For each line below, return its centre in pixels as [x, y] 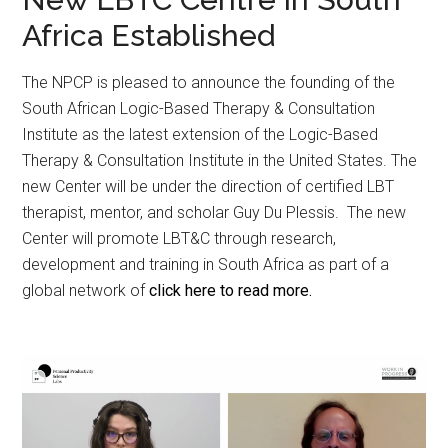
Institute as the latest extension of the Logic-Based [200, 134]
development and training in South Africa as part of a [206, 264]
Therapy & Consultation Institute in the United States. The [220, 160]
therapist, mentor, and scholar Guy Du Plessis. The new [214, 212]
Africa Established [149, 35]
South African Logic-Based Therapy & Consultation [199, 108]
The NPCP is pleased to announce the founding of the [209, 82]
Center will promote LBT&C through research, [179, 238]
